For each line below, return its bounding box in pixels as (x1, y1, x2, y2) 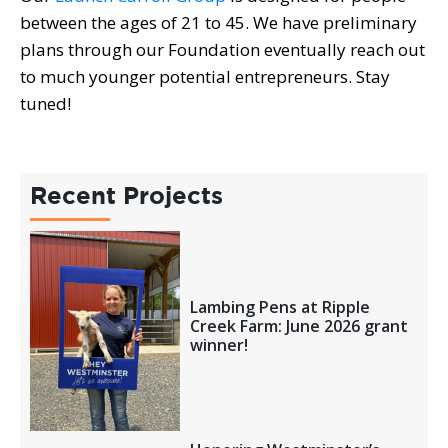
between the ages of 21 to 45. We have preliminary (20, 10, 417, 34)
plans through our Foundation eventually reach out (20, 37, 425, 61)
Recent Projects (30, 184, 223, 209)
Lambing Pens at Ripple (190, 296, 371, 319)
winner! (190, 334, 249, 357)
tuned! (20, 91, 71, 115)
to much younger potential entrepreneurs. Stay (20, 64, 390, 88)
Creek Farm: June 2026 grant (190, 315, 409, 338)
